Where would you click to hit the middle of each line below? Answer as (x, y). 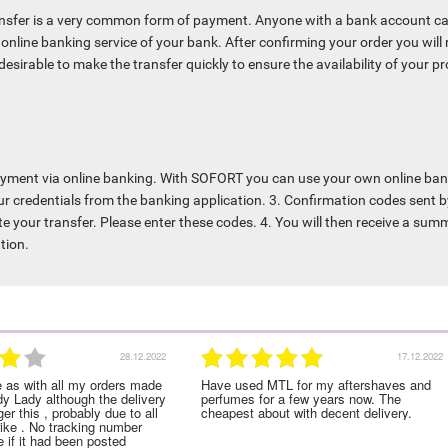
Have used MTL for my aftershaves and (316, 385)
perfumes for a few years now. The (301, 399)
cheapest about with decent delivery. (306, 413)
